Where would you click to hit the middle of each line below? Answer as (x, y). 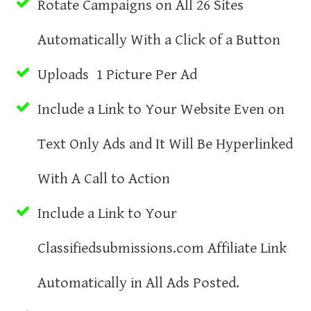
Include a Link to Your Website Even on (161, 109)
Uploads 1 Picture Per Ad (117, 74)
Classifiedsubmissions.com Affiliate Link (162, 248)
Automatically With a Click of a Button (159, 40)
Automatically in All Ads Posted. (140, 283)
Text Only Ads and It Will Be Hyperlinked (165, 144)
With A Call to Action (104, 178)
